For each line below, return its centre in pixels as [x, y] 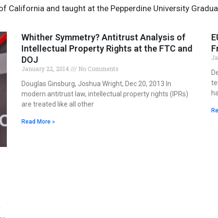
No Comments [98, 68]
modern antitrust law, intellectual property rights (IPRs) [105, 94]
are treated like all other [58, 104]
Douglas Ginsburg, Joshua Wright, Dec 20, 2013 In [96, 83]
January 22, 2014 [46, 68]
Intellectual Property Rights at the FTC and [107, 48]
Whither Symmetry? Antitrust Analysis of [103, 37]
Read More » [38, 121]
